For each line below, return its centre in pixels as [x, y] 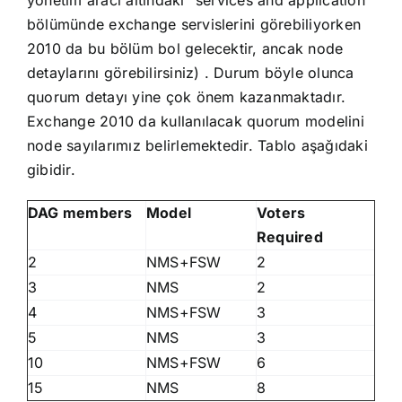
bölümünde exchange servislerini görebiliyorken [194, 24]
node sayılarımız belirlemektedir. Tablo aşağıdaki [197, 145]
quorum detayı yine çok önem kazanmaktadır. [186, 97]
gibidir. [51, 170]
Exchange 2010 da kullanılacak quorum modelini [195, 121]
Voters [281, 213]
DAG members [80, 213]
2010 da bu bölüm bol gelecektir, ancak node [185, 48]
